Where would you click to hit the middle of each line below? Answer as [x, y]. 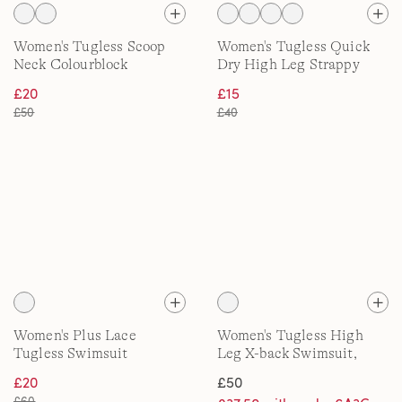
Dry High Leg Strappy [288, 65]
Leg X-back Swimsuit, [287, 354]
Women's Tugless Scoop [90, 47]
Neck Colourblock [71, 65]
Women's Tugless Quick [293, 47]
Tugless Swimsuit [71, 354]
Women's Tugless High [290, 336]
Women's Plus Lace [75, 336]
